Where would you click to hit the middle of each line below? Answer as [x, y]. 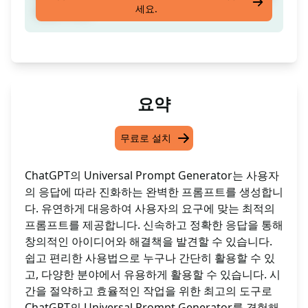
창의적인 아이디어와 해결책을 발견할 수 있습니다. [148, 242]
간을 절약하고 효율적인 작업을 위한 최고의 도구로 [148, 291]
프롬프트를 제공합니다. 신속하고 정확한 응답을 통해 [154, 225]
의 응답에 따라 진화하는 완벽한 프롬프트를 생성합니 [154, 192]
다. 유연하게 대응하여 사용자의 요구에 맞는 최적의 [150, 209]
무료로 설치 [146, 138]
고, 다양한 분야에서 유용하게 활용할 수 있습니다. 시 [153, 275]
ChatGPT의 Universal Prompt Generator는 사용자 [152, 176]
